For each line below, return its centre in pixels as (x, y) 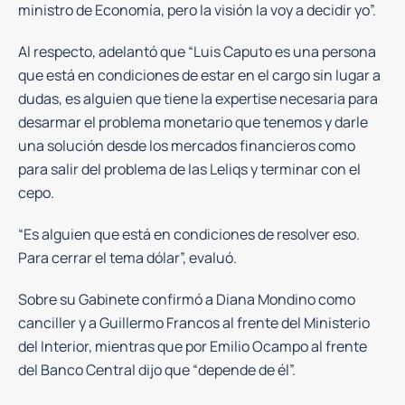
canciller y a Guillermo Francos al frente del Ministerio (194, 323)
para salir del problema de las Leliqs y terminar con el (189, 169)
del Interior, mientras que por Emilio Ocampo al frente (193, 346)
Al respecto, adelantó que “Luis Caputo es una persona (197, 52)
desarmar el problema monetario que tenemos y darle (193, 122)
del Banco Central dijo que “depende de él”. (157, 370)
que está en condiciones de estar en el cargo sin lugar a (199, 75)
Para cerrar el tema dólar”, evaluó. (127, 258)
